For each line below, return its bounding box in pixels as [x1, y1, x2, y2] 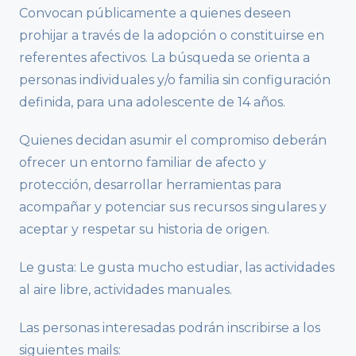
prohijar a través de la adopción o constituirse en [19, 28, 324, 44]
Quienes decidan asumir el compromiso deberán [19, 133, 327, 149]
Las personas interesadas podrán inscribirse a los [19, 320, 320, 336]
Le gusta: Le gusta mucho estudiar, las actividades [19, 260, 335, 276]
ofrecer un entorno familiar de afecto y [19, 155, 266, 171]
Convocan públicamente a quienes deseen [19, 6, 291, 21]
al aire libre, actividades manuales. [19, 282, 232, 298]
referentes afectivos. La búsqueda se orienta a [19, 50, 310, 66]
